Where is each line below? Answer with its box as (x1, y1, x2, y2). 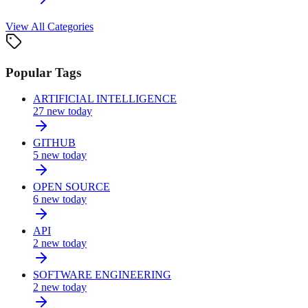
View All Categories (5, 20, 93, 32)
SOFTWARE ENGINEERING (33, 269, 171, 281)
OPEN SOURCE (33, 181, 110, 193)
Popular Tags (5, 65, 81, 80)
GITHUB (33, 137, 76, 149)
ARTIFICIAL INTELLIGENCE (33, 93, 177, 105)
